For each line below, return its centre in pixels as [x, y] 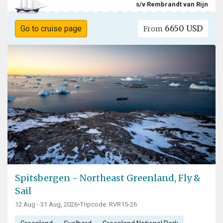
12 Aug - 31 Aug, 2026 [46, 205]
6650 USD [183, 29]
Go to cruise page [51, 29]
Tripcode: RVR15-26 [109, 205]
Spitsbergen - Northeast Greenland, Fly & [108, 178]
